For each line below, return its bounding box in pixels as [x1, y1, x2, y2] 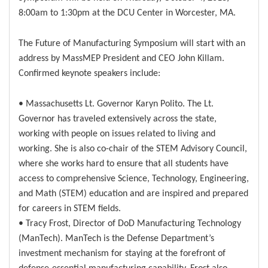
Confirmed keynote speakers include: [19, 66, 160, 78]
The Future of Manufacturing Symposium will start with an [19, 36, 245, 48]
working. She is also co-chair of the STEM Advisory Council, [19, 142, 247, 154]
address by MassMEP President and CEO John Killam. [19, 51, 224, 63]
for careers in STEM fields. [19, 202, 121, 214]
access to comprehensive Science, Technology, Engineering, [19, 172, 249, 184]
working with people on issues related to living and [19, 127, 215, 139]
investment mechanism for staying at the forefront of [19, 246, 226, 258]
